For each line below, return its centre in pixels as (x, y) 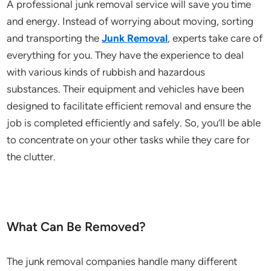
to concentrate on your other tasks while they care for (129, 140)
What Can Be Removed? (77, 227)
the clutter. (31, 157)
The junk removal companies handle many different (122, 261)
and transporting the (54, 38)
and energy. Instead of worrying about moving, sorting (130, 21)
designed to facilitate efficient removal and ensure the (129, 106)
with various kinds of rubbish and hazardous (106, 72)
